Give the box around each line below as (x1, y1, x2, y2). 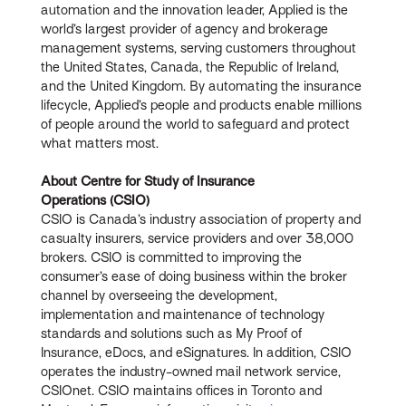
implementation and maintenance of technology (41, 306, 325, 322)
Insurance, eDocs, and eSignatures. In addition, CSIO (41, 344, 353, 360)
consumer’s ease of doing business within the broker (41, 268, 348, 284)
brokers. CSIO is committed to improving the (41, 249, 303, 265)
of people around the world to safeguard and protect (41, 116, 351, 131)
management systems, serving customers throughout (41, 40, 357, 55)
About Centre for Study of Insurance (41, 173, 256, 188)
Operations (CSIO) (41, 192, 150, 208)
